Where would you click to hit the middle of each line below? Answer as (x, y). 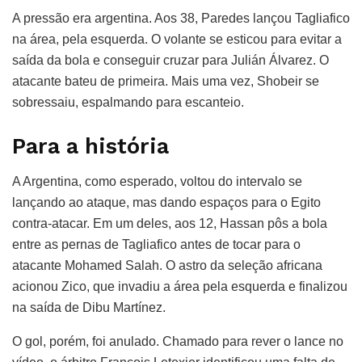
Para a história (90, 146)
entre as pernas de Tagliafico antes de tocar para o (156, 245)
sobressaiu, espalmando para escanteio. (128, 103)
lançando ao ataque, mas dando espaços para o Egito (166, 203)
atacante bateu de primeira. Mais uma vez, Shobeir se (166, 82)
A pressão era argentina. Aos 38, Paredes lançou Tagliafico (181, 19)
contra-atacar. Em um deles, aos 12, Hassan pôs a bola (170, 224)
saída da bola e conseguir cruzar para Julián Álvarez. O (170, 61)
